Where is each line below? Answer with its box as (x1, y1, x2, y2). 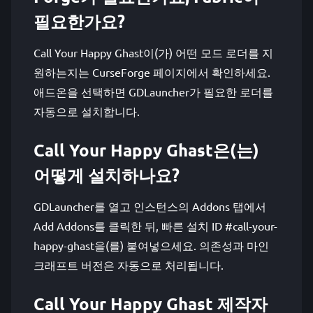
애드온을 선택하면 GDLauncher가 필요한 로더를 (34, 85, 273, 99)
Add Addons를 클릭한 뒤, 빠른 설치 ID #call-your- (34, 219, 277, 233)
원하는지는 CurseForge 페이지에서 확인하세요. (34, 65, 270, 79)
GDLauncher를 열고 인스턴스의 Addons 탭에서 (34, 199, 266, 213)
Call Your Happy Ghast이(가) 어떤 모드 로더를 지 (34, 45, 273, 59)
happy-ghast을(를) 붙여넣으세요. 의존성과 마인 (34, 238, 269, 252)
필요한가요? (34, 10, 125, 32)
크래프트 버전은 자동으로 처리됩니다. (34, 258, 224, 272)
